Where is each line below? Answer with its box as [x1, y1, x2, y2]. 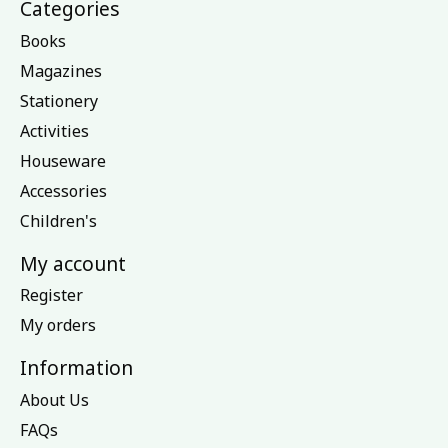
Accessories [20, 179, 107, 202]
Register [20, 284, 83, 307]
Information [20, 354, 133, 382]
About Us [20, 388, 89, 411]
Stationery [20, 89, 98, 112]
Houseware [20, 149, 106, 172]
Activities [20, 119, 89, 142]
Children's [20, 209, 97, 232]
